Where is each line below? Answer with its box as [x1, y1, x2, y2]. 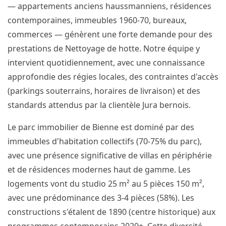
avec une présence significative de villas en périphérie [8, 150, 212, 161]
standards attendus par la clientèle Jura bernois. [8, 99, 191, 110]
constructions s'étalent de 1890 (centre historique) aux [8, 206, 215, 217]
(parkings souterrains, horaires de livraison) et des [8, 85, 200, 96]
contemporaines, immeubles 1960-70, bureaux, [8, 15, 187, 26]
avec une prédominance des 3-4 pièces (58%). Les [8, 192, 194, 203]
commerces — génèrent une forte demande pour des [8, 29, 212, 40]
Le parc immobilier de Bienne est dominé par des [8, 122, 194, 133]
